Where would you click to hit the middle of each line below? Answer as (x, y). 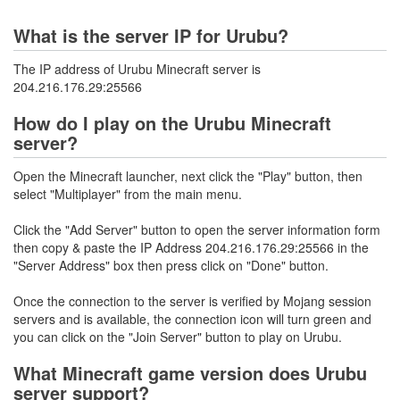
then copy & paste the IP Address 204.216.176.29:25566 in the (191, 247)
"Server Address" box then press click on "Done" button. (171, 265)
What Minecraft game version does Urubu (190, 373)
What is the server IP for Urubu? (151, 35)
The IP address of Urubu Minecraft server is (137, 69)
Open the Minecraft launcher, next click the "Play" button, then (188, 176)
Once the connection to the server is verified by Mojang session (192, 301)
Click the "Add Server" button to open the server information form (197, 229)
